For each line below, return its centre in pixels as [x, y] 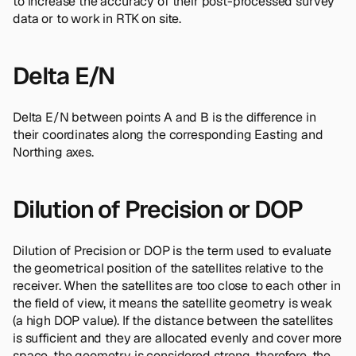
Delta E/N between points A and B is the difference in [164, 117]
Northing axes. [53, 152]
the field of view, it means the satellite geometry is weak [172, 303]
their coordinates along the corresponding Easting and [168, 134]
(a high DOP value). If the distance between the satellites [173, 320]
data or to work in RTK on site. [97, 18]
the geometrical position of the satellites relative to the [168, 268]
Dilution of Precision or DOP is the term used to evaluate [172, 250]
